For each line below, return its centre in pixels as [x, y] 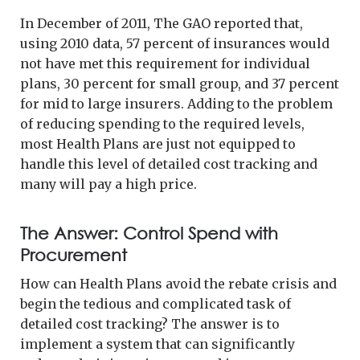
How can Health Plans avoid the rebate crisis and [178, 283]
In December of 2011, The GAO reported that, [162, 23]
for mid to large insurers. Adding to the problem [176, 103]
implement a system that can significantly [157, 344]
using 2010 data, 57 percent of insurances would [175, 43]
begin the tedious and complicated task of [155, 303]
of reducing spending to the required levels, [162, 123]
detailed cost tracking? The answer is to [150, 323]
